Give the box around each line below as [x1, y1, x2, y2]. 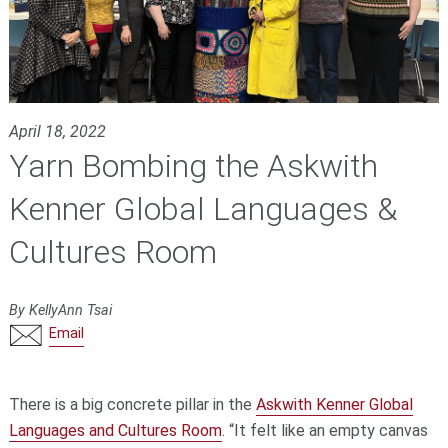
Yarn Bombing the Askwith [8, 147, 378, 186]
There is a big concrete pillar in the [8, 394, 256, 414]
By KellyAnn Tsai [8, 302, 112, 320]
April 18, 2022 [8, 122, 106, 142]
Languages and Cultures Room [8, 420, 222, 440]
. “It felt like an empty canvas [221, 420, 428, 440]
